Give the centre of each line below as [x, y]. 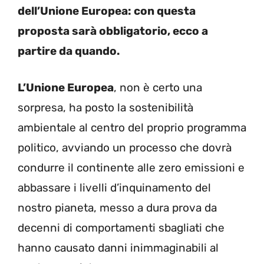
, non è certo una [158, 88]
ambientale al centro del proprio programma [132, 128]
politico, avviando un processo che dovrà [125, 148]
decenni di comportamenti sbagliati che [121, 228]
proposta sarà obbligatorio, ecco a [113, 31]
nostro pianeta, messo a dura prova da [117, 208]
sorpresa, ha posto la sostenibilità [105, 108]
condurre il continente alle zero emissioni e [131, 168]
